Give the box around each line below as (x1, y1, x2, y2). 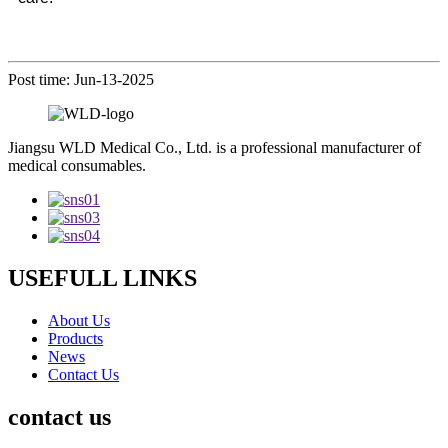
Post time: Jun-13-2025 (8, 71, 154, 89)
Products (48, 329, 103, 347)
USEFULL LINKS (8, 264, 197, 291)
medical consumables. (8, 157, 146, 175)
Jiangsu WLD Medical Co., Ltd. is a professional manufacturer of (8, 139, 421, 157)
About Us (48, 311, 110, 329)
